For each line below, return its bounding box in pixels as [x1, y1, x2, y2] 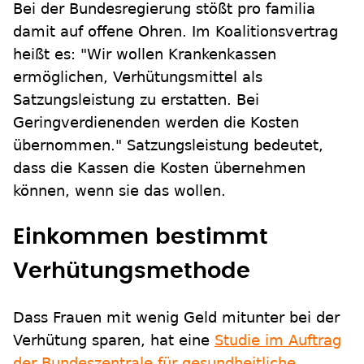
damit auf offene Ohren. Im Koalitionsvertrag [13, 23, 338, 41]
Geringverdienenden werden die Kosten [13, 114, 299, 132]
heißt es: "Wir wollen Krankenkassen [13, 45, 276, 63]
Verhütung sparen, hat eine [13, 331, 214, 349]
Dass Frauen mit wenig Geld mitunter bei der [13, 309, 340, 327]
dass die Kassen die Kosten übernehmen [13, 159, 305, 177]
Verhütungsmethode [13, 260, 250, 283]
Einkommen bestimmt [13, 226, 268, 249]
